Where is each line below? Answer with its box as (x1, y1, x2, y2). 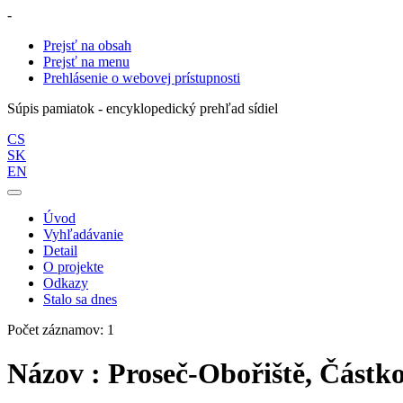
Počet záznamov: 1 (7, 322, 121, 337)
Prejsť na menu (43, 54, 130, 69)
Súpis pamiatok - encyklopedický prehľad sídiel (7, 101, 278, 116)
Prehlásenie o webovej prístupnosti (43, 70, 240, 85)
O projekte (43, 259, 103, 274)
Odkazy (43, 275, 88, 291)
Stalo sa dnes (43, 291, 117, 307)
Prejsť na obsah (43, 38, 131, 53)
